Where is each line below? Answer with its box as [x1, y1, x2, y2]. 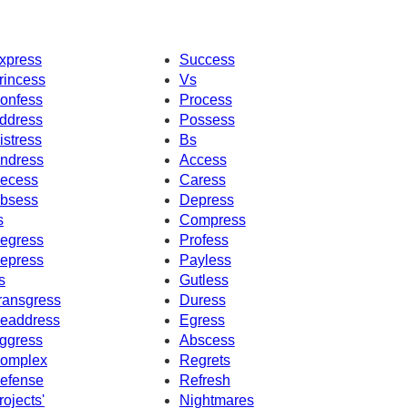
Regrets [178, 352, 230, 368]
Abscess [178, 331, 235, 348]
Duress [178, 291, 226, 308]
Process [178, 91, 232, 107]
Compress [178, 211, 246, 228]
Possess [178, 111, 235, 127]
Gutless [178, 271, 229, 288]
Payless [178, 251, 231, 268]
